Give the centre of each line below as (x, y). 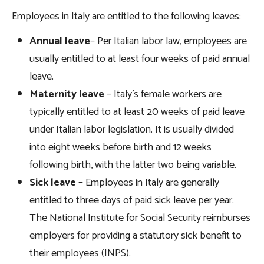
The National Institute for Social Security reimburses (140, 218)
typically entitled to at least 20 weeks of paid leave (137, 112)
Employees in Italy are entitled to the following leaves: (128, 17)
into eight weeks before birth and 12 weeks (121, 148)
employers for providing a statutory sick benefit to (136, 236)
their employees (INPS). (81, 254)
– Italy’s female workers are (163, 95)
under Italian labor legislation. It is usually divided (132, 130)
